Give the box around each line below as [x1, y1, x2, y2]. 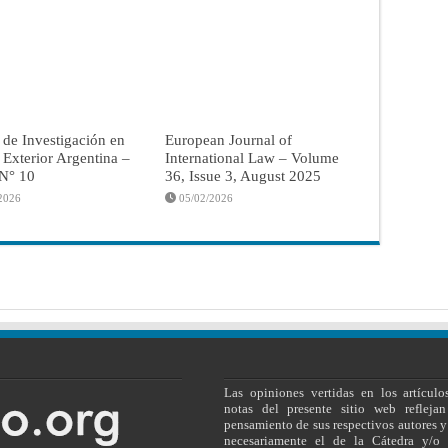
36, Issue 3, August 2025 [165, 166, 322, 184]
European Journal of [165, 130, 293, 148]
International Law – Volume [165, 148, 340, 166]
